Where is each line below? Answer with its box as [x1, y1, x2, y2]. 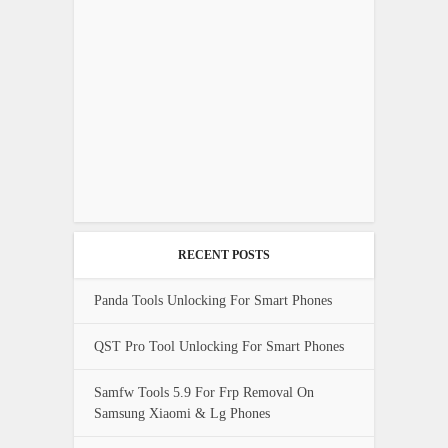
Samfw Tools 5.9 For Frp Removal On [94, 385, 314, 401]
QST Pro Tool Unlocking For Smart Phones [94, 339, 344, 355]
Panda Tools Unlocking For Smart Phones [94, 293, 332, 309]
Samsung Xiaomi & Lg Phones [94, 406, 270, 422]
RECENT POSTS [178, 248, 270, 263]
